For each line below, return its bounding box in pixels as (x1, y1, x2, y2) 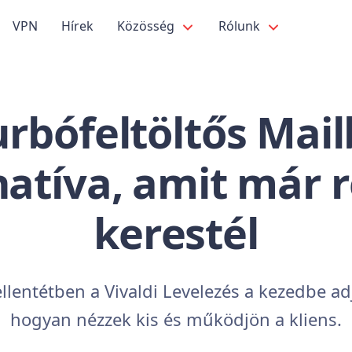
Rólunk (218, 17, 263, 35)
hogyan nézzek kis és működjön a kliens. (10, 307, 342, 331)
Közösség (117, 17, 178, 35)
